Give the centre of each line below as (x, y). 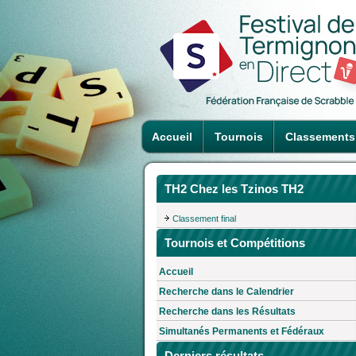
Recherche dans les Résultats (227, 312)
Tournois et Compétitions (235, 242)
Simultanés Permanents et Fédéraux (242, 332)
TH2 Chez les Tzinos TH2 (234, 189)
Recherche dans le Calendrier (226, 292)
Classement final (204, 218)
